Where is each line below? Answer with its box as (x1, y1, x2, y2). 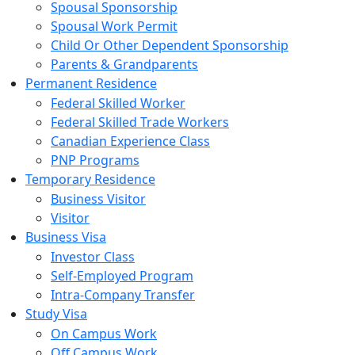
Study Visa (25, 305, 87, 323)
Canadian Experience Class (51, 132, 210, 150)
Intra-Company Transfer (51, 286, 195, 303)
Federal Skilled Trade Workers (51, 113, 229, 131)
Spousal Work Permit (51, 17, 177, 35)
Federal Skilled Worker (51, 94, 185, 112)
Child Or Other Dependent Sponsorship (51, 36, 288, 54)
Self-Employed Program (51, 267, 193, 284)
